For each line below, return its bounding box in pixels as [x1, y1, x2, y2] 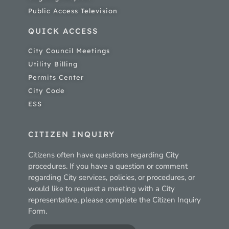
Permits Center [28, 73, 84, 81]
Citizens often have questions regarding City [28, 149, 179, 160]
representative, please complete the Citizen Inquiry [28, 194, 201, 205]
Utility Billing [28, 59, 78, 68]
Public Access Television [28, 6, 118, 15]
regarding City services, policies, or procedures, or [28, 172, 195, 182]
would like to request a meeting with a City [28, 183, 175, 194]
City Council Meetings [28, 46, 110, 55]
